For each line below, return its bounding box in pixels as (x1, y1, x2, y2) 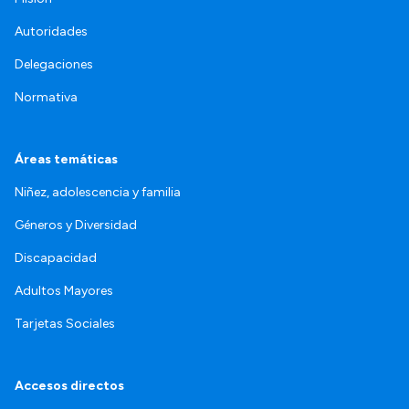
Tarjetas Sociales (15, 315, 115, 331)
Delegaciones (15, 56, 93, 72)
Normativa (15, 89, 78, 105)
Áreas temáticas (15, 151, 118, 167)
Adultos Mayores (15, 282, 113, 299)
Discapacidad (15, 249, 97, 266)
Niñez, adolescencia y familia (15, 184, 181, 200)
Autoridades (15, 23, 88, 39)
